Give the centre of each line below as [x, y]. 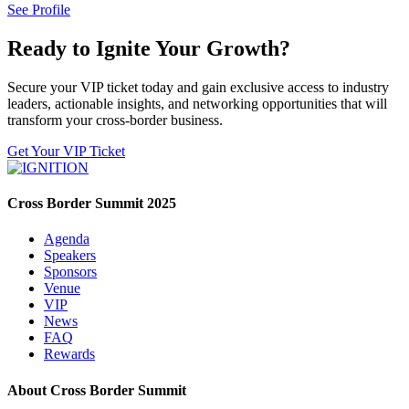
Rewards [69, 354]
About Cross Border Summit [97, 390]
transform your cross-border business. [115, 120]
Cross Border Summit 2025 [92, 204]
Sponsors [70, 272]
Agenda [67, 239]
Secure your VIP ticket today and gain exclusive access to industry [198, 87]
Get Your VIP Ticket [66, 151]
